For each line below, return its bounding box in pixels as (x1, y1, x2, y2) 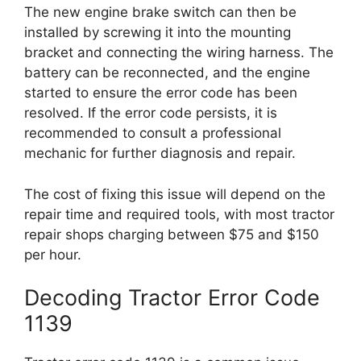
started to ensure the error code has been (24, 85, 297, 101)
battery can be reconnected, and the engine (24, 64, 310, 81)
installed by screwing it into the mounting (24, 24, 291, 40)
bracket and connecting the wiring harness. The (24, 44, 334, 60)
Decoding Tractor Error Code (24, 284, 320, 311)
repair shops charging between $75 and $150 (24, 226, 319, 243)
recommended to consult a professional (24, 125, 281, 141)
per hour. (24, 246, 81, 263)
